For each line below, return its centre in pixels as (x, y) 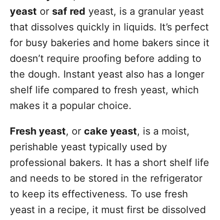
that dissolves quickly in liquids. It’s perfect (109, 27)
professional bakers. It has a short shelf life (110, 163)
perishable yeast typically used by (88, 147)
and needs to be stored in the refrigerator (106, 178)
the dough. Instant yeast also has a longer (107, 74)
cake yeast (110, 131)
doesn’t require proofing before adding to (106, 58)
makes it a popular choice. (71, 106)
